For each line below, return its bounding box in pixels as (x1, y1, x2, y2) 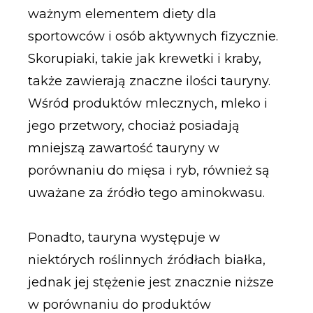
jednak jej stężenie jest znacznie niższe (27, 274, 274, 290)
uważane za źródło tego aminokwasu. (27, 185, 265, 201)
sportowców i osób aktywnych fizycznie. (27, 29, 278, 45)
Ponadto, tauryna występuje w (27, 229, 220, 245)
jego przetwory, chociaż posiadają (27, 118, 240, 134)
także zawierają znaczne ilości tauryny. (27, 73, 270, 89)
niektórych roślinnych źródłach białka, (27, 252, 265, 268)
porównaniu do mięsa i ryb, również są (27, 163, 270, 179)
